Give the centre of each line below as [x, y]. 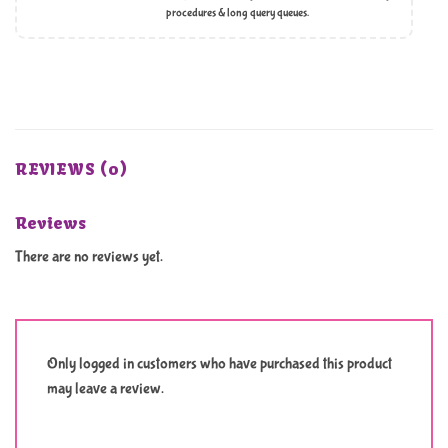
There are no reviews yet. [89, 256]
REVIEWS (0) [71, 168]
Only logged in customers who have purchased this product [219, 364]
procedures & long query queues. [237, 13]
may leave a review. [105, 389]
